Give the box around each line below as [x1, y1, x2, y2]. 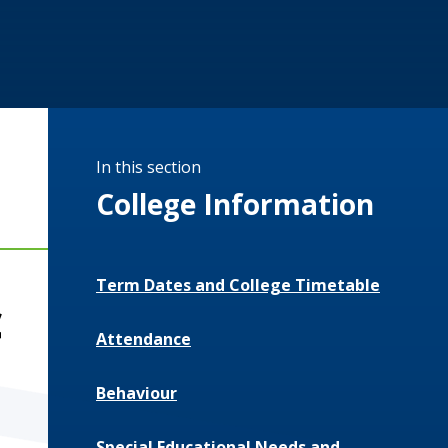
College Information [96, 185, 374, 224]
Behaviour [96, 382, 177, 405]
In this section [96, 156, 201, 179]
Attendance [96, 328, 191, 351]
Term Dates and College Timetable [96, 274, 380, 297]
